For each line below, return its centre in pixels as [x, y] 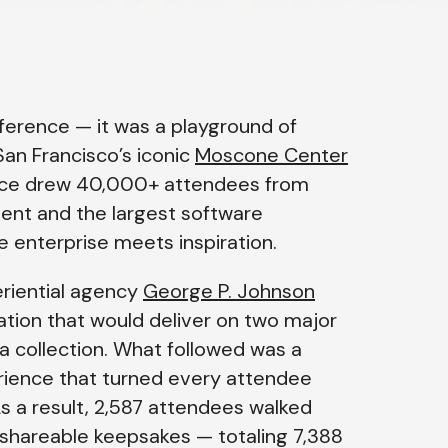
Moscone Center [271, 155]
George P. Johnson [229, 291]
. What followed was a [203, 349]
